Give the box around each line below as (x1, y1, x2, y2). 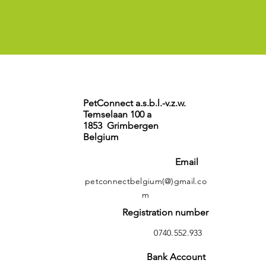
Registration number (122, 207, 208, 218)
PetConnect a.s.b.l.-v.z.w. (83, 97, 186, 109)
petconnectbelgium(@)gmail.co (85, 176, 207, 186)
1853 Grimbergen (83, 120, 159, 131)
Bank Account (147, 251, 205, 262)
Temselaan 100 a (83, 109, 154, 120)
